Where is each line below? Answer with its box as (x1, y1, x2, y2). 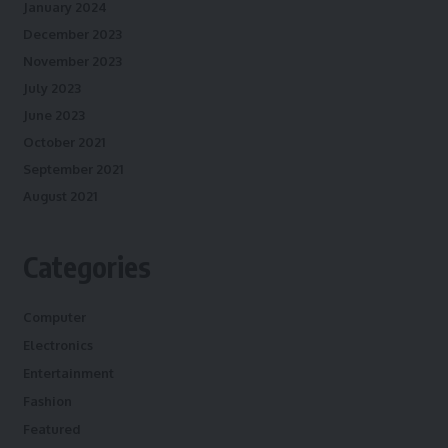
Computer (22, 309, 86, 325)
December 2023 (22, 26, 122, 42)
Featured (22, 421, 81, 437)
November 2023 (22, 53, 122, 69)
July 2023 (22, 80, 81, 96)
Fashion (22, 393, 72, 409)
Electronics (22, 337, 93, 353)
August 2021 (22, 188, 97, 204)
